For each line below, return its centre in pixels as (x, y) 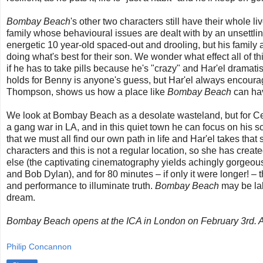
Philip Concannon (39, 246)
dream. (21, 198)
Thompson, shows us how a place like (87, 92)
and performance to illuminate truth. (81, 186)
